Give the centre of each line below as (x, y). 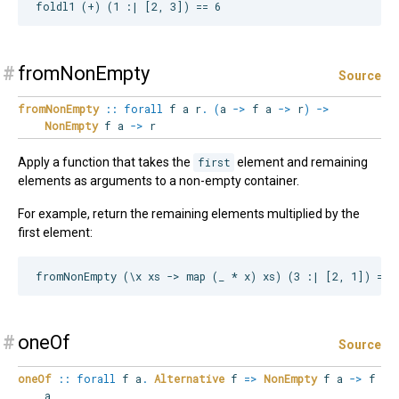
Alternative (189, 378)
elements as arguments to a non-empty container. (159, 181)
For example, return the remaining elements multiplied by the (189, 214)
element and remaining (301, 163)
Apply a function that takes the (106, 163)
